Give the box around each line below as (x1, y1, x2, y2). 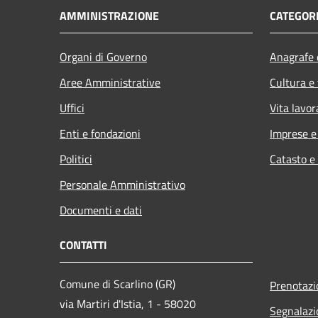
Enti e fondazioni (60, 124, 141, 142)
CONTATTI (60, 236, 107, 253)
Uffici (60, 99, 84, 116)
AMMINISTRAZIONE (60, 6, 159, 24)
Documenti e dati (60, 201, 142, 219)
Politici (60, 150, 92, 168)
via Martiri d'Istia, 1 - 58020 (60, 295, 199, 312)
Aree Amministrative (60, 73, 160, 91)
